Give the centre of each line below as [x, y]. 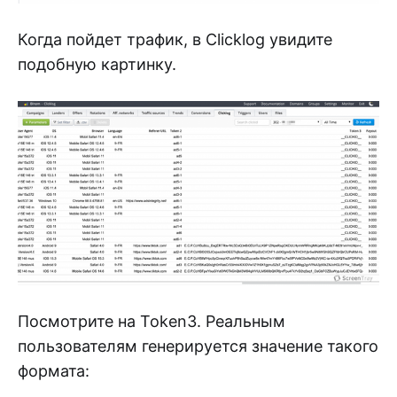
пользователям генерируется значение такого [198, 346]
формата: [54, 370]
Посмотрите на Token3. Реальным [152, 321]
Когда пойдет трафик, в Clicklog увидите [175, 39]
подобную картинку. [97, 64]
